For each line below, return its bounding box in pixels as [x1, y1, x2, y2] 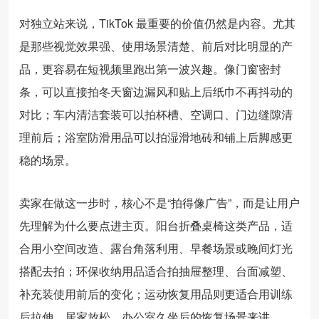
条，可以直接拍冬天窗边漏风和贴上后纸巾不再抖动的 [19, 83, 293, 100]
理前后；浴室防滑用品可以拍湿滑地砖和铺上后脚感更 [19, 128, 293, 145]
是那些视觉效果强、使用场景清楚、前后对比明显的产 [19, 37, 293, 54]
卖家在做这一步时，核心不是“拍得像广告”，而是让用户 [19, 194, 300, 211]
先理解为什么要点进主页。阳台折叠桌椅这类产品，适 [19, 216, 293, 234]
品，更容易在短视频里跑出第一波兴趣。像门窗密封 [19, 60, 281, 77]
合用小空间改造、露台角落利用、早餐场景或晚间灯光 [19, 239, 293, 256]
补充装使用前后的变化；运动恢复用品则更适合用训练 [19, 285, 293, 302]
